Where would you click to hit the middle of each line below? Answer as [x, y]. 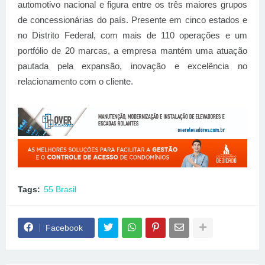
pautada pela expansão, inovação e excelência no [132, 66]
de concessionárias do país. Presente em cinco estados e [132, 20]
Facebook [64, 227]
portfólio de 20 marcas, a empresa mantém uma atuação [132, 51]
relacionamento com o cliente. [75, 81]
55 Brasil [60, 189]
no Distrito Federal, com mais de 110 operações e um [132, 35]
